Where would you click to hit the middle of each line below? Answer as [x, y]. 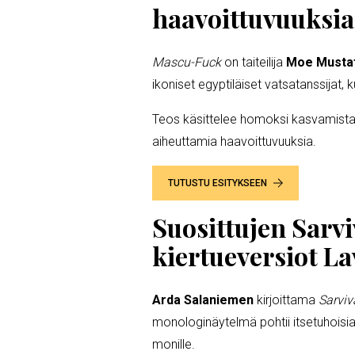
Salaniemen [220, 300]
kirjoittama [288, 300]
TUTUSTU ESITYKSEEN [218, 183]
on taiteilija [254, 62]
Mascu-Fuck [187, 62]
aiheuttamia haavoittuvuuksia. [237, 141]
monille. [177, 344]
